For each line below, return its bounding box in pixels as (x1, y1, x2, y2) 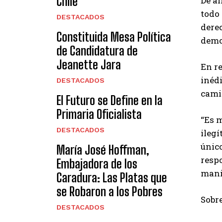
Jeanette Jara (56, 57, 121, 72)
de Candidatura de (56, 43, 138, 58)
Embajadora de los (56, 156, 137, 171)
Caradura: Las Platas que (56, 170, 167, 185)
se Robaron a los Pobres (56, 184, 163, 199)
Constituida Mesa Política (56, 29, 171, 44)
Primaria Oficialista (56, 107, 142, 121)
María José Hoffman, (56, 142, 149, 157)
